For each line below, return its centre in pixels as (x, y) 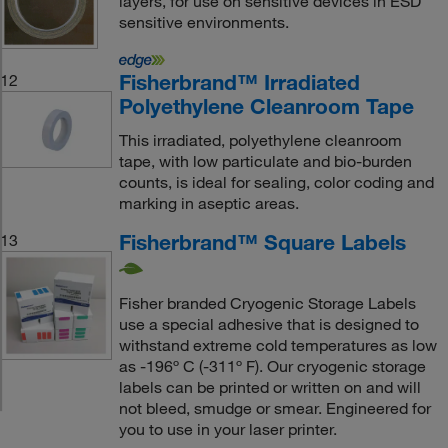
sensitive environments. (203, 22)
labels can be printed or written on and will (269, 386)
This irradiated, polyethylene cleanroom (260, 140)
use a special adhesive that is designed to (268, 323)
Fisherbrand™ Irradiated (239, 82)
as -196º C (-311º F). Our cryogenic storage (272, 365)
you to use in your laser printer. (227, 428)
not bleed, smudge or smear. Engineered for (274, 407)
